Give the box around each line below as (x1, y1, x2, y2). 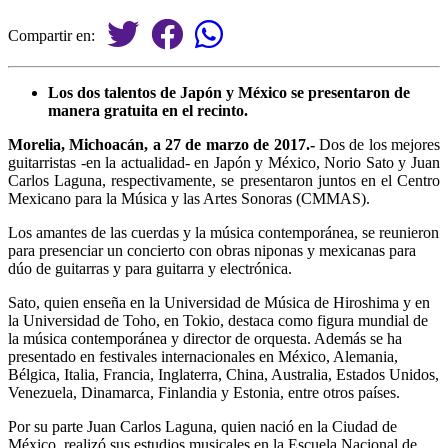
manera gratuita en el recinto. (48, 101, 248, 119)
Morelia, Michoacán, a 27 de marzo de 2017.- (8, 135, 315, 153)
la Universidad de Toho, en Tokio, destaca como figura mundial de (8, 311, 428, 329)
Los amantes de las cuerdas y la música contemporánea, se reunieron (8, 223, 439, 241)
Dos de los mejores (314, 135, 441, 153)
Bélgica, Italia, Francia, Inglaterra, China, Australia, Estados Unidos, (8, 365, 439, 383)
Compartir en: (8, 26, 107, 44)
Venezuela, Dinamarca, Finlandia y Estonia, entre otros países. (8, 383, 400, 401)
